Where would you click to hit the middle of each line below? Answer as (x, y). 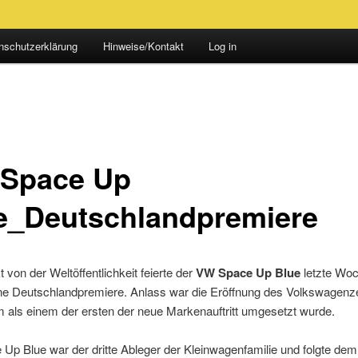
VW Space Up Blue (248, 272)
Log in (223, 46)
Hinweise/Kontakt (143, 46)
